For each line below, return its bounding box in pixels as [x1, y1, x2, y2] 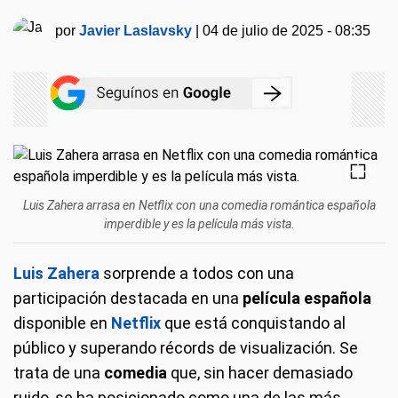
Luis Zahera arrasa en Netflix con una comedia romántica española [22, 198, 376, 213]
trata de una [13, 363, 104, 383]
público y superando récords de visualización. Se [13, 338, 358, 358]
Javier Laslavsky [79, 23, 193, 39]
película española [243, 289, 371, 308]
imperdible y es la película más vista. [103, 217, 295, 232]
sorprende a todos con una [99, 264, 294, 283]
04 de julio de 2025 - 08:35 [203, 23, 371, 39]
